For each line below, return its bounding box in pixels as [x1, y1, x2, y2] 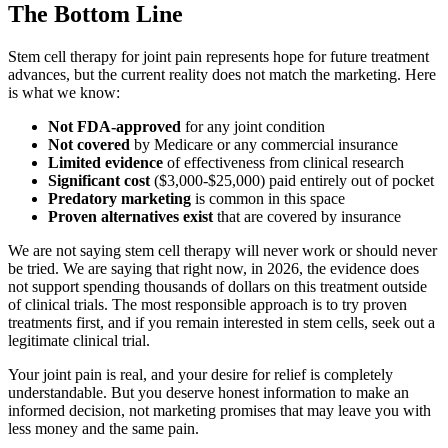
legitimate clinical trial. [8, 331, 150, 349]
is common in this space [191, 189, 345, 207]
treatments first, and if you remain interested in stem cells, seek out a [8, 313, 435, 331]
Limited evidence [48, 153, 163, 171]
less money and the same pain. [8, 419, 199, 437]
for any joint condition [181, 117, 325, 135]
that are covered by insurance [213, 207, 401, 225]
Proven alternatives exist [48, 207, 213, 225]
